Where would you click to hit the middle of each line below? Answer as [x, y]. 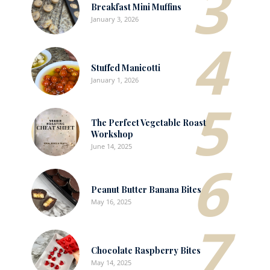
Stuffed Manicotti [126, 67]
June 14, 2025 [111, 146]
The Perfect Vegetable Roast [149, 123]
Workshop [112, 134]
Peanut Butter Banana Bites [146, 189]
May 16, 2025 [111, 201]
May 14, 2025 [111, 262]
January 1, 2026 [115, 80]
